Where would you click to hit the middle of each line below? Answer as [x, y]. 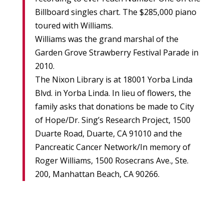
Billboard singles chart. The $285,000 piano [115, 12]
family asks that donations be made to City [114, 107]
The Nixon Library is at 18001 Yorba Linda [113, 80]
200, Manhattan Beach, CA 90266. [97, 174]
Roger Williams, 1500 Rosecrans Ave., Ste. [111, 161]
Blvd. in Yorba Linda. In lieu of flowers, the [113, 93]
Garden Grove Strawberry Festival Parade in [116, 53]
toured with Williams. [74, 26]
